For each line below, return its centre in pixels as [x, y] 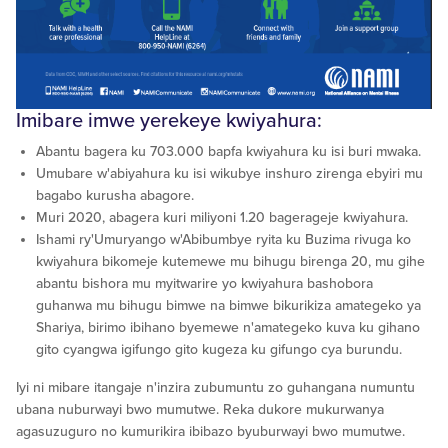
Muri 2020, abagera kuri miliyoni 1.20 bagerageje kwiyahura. [222, 217]
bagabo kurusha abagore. [115, 195]
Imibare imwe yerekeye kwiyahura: [169, 120]
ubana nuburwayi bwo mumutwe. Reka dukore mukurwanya [200, 409]
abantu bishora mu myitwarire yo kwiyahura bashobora [204, 283]
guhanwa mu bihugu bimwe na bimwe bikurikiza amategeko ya [228, 305]
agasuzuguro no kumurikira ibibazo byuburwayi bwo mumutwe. [210, 431]
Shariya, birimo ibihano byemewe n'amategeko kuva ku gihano [228, 327]
